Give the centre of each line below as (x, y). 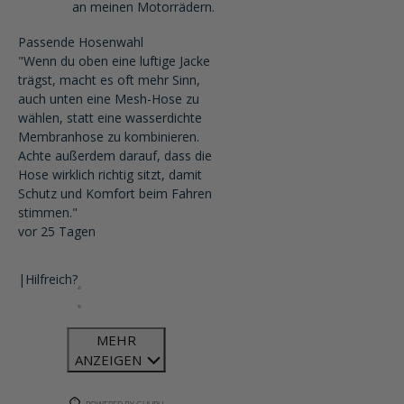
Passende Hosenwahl (81, 42)
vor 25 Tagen (57, 231)
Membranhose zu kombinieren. (109, 137)
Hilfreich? (51, 279)
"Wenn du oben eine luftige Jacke (114, 61)
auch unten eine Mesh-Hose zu (109, 99)
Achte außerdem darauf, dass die (115, 156)
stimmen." (48, 212)
